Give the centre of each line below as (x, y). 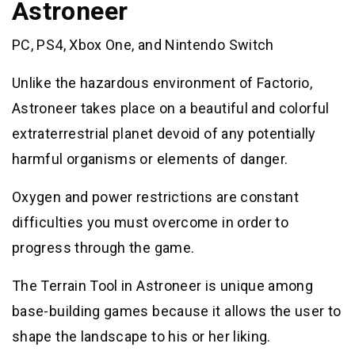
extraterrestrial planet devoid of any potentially (164, 134)
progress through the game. (103, 248)
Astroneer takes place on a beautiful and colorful (171, 109)
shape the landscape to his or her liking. (141, 337)
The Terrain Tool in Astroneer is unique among (163, 286)
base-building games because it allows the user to (177, 311)
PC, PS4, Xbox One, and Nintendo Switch (143, 45)
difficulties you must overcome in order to (151, 223)
